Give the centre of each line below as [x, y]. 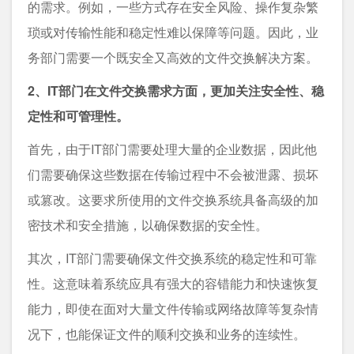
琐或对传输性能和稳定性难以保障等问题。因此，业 [173, 32]
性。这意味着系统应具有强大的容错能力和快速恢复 [173, 283]
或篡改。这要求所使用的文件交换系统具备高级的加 [173, 199]
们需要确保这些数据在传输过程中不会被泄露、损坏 [173, 174]
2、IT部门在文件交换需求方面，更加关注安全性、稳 [176, 90]
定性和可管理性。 [78, 115]
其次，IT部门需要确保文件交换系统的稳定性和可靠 [172, 258]
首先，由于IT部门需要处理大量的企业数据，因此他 [172, 149]
